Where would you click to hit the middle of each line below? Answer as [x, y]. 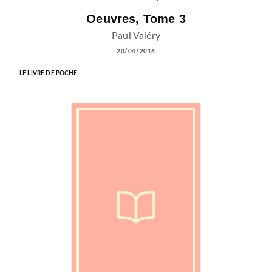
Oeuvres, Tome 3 [136, 19]
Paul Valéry [136, 36]
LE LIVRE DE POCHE [49, 73]
